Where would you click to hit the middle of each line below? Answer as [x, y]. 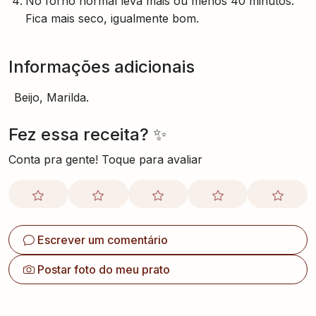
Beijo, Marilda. [51, 97]
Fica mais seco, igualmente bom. [112, 18]
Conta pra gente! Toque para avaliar [105, 159]
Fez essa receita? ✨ [88, 134]
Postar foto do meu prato [104, 269]
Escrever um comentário [103, 240]
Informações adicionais [102, 67]
